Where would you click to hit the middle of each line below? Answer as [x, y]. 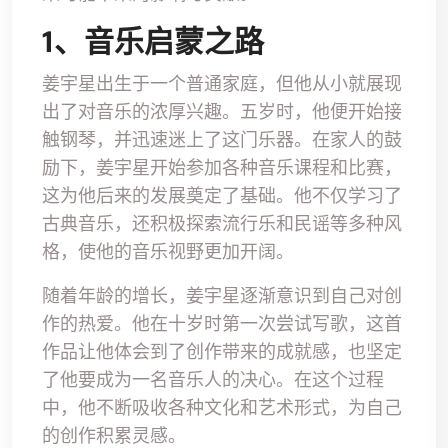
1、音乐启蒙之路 [153, 41]
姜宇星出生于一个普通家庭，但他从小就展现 [222, 83]
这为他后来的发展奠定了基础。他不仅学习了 [222, 195]
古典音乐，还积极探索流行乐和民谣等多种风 [222, 223]
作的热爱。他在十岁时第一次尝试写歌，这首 [222, 323]
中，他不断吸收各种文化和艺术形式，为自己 [222, 407]
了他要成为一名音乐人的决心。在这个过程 [213, 379]
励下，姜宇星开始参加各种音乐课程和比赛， [222, 167]
